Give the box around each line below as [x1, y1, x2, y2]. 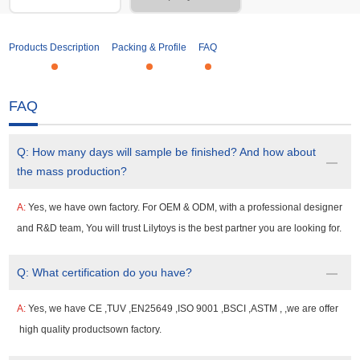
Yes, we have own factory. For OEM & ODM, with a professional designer [28, 202, 343, 214]
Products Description [9, 42, 100, 54]
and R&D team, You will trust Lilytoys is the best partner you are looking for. [17, 223, 342, 235]
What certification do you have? [32, 266, 193, 280]
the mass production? [17, 165, 128, 178]
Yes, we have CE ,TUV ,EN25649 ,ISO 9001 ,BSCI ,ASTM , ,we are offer [28, 303, 339, 315]
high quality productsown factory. [17, 324, 162, 336]
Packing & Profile [112, 42, 187, 54]
